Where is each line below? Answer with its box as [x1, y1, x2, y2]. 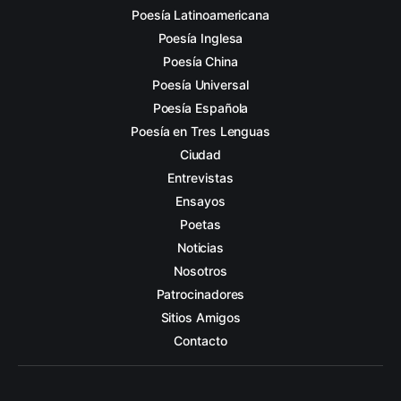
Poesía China [163, 54, 238, 69]
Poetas [180, 217, 221, 232]
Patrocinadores [156, 286, 245, 302]
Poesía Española [152, 100, 249, 115]
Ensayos [175, 193, 226, 209]
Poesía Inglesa [158, 30, 243, 46]
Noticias [176, 240, 225, 255]
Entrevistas [167, 170, 234, 185]
